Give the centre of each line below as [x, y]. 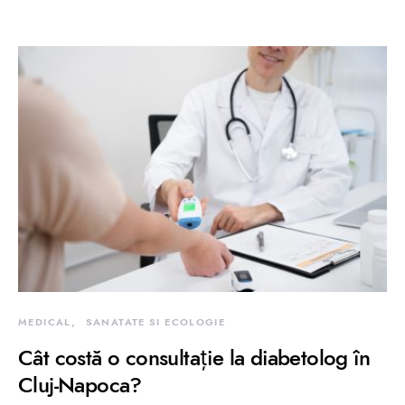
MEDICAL [45, 322]
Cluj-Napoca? [80, 384]
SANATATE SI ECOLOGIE [155, 322]
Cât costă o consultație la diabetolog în [194, 357]
